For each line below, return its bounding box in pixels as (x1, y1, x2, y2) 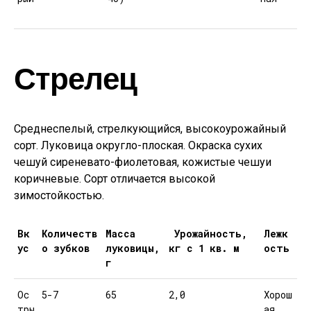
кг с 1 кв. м (169, 242, 239, 255)
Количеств (42, 227, 97, 240)
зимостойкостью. (14, 189, 104, 202)
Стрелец (14, 59, 137, 96)
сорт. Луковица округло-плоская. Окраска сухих (14, 139, 262, 152)
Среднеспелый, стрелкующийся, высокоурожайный (14, 122, 286, 135)
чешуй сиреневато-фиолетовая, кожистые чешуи (14, 155, 271, 169)
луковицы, (106, 242, 160, 255)
